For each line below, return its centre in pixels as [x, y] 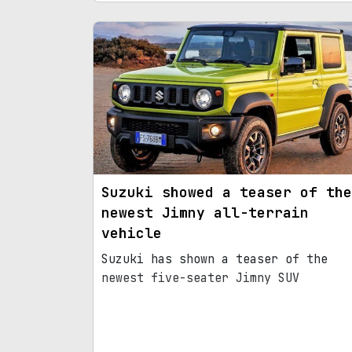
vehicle [132, 233]
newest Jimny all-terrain [205, 213]
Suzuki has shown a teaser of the [214, 260]
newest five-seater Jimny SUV [200, 279]
